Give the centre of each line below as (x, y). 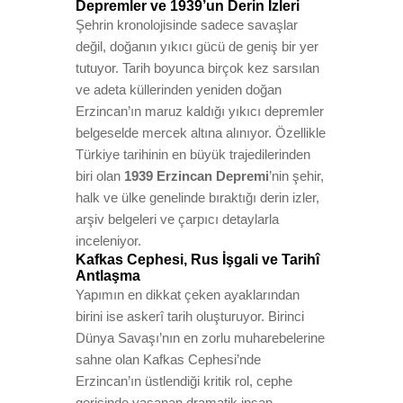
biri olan (100, 176)
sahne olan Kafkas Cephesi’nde (168, 359)
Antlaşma (108, 276)
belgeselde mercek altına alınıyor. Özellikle (201, 133)
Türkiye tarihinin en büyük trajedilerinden (193, 154)
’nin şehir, (296, 176)
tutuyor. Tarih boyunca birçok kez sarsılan (197, 68)
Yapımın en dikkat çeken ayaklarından (188, 295)
